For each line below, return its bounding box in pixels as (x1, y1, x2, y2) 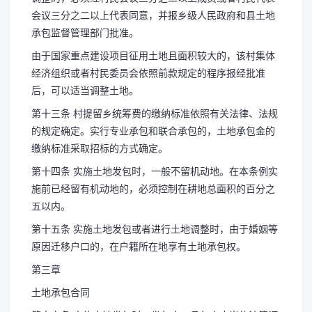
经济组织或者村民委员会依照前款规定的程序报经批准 (31, 68, 265, 79)
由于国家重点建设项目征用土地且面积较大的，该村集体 (31, 50, 275, 61)
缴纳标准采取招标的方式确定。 (31, 143, 168, 154)
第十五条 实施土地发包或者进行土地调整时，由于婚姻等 (31, 224, 278, 235)
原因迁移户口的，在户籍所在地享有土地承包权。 (31, 241, 246, 252)
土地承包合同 (31, 287, 90, 298)
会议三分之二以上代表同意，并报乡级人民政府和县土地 (31, 10, 275, 21)
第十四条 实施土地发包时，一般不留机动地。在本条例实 (31, 166, 278, 177)
